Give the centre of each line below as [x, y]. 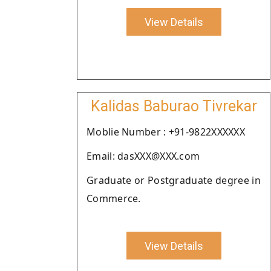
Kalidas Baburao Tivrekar [174, 106]
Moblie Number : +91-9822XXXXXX [166, 132]
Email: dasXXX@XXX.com [143, 156]
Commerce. [114, 198]
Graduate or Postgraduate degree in [174, 180]
